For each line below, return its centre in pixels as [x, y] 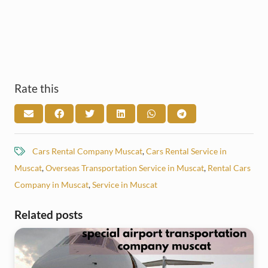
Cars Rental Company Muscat [87, 151]
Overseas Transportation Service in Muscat [125, 167]
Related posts [48, 214]
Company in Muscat [51, 184]
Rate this [36, 88]
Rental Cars [229, 167]
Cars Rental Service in [186, 151]
